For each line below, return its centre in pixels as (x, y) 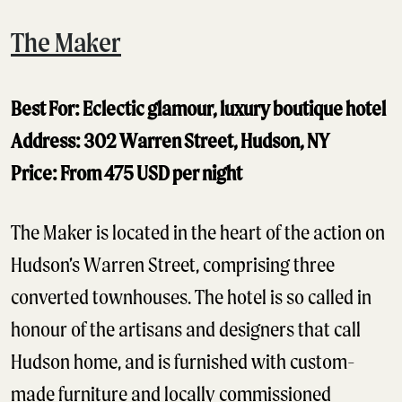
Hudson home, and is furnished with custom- (183, 362)
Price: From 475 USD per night (127, 173)
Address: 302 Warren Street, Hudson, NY (170, 141)
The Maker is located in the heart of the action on (198, 232)
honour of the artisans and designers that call (186, 329)
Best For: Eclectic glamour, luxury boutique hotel (198, 109)
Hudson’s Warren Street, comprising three (173, 265)
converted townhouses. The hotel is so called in (191, 297)
